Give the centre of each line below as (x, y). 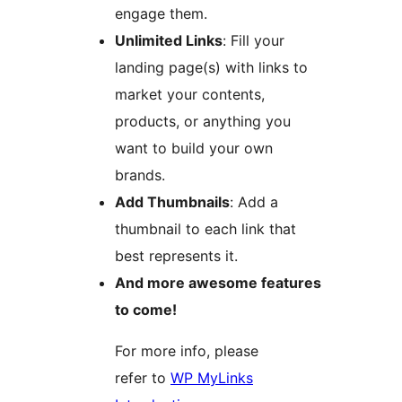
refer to (143, 378)
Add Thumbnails (172, 202)
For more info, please (187, 351)
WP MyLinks (212, 378)
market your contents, (190, 95)
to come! (146, 310)
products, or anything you (203, 122)
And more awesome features (218, 283)
